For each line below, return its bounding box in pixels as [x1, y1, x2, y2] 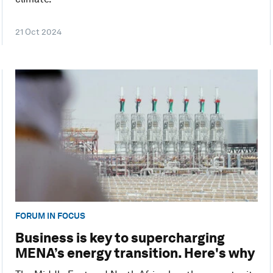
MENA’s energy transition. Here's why [15, 245, 255, 261]
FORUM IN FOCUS [15, 211, 85, 221]
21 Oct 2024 [15, 27, 62, 37]
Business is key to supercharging [15, 230, 225, 246]
